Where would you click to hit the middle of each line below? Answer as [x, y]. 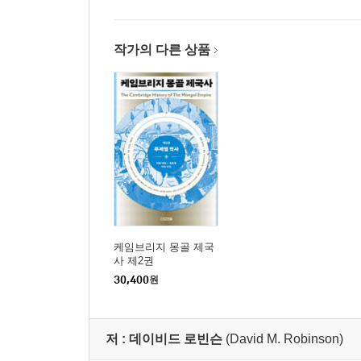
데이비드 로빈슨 [176, 338]
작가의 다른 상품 [162, 49]
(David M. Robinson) [284, 338]
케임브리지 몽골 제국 [164, 247]
